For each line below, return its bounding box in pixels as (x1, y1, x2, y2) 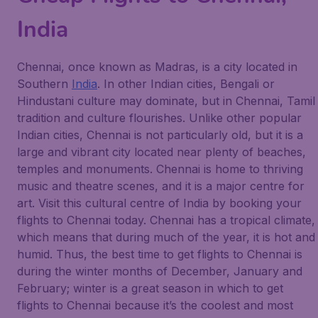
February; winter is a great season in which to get (17, 281, 283, 295)
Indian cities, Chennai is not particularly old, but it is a (17, 128, 303, 142)
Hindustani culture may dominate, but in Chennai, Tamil (17, 94, 315, 108)
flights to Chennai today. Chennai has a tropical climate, (17, 213, 315, 227)
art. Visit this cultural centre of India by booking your (17, 196, 302, 210)
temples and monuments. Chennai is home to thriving (17, 162, 303, 176)
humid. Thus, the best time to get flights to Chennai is (17, 247, 302, 261)
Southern (17, 77, 72, 91)
